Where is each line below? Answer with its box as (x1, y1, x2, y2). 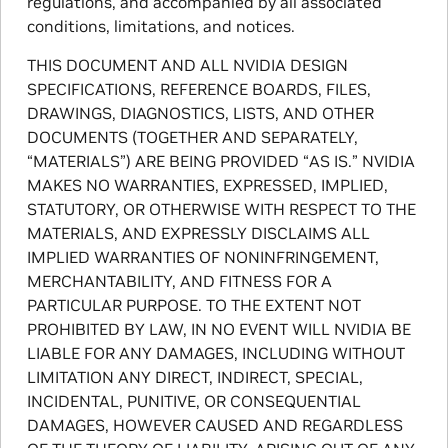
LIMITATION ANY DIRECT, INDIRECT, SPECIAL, (26, 367, 363, 388)
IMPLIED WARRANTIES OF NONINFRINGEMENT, (26, 247, 379, 268)
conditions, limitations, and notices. (26, 16, 295, 37)
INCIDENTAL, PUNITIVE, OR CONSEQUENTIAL (26, 391, 361, 412)
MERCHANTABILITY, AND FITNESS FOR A (26, 271, 332, 292)
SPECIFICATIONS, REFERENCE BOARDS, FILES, (26, 79, 371, 100)
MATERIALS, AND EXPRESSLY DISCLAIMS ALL (26, 223, 370, 244)
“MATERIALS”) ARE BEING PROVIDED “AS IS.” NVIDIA (26, 151, 415, 172)
